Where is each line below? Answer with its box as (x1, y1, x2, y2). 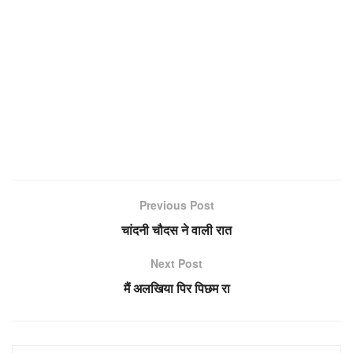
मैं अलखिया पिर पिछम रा (123, 278, 230, 297)
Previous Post (139, 196, 214, 213)
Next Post (150, 255, 203, 271)
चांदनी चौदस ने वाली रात (121, 220, 232, 239)
